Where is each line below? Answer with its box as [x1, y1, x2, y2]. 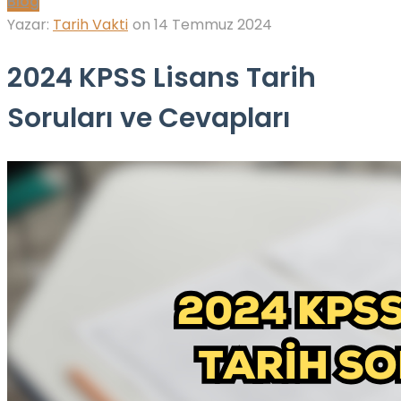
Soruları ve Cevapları [7, 99, 291, 138]
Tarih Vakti [53, 14, 128, 36]
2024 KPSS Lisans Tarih [7, 59, 316, 98]
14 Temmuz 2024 [154, 14, 272, 36]
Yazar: [7, 14, 53, 36]
